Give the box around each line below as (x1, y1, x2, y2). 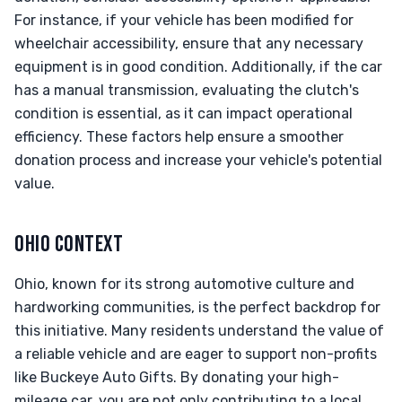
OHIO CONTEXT (14, 231, 124, 258)
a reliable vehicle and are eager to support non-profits (14, 345, 377, 363)
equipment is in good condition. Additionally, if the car (14, 58, 382, 75)
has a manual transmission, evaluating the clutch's (14, 82, 359, 99)
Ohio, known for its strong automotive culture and (14, 275, 354, 293)
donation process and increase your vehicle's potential (14, 152, 382, 169)
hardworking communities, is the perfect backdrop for (14, 299, 380, 316)
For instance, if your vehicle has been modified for (14, 12, 354, 29)
